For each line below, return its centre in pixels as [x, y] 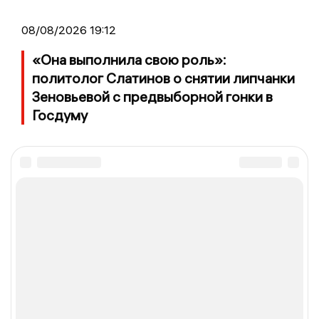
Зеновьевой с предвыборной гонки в [152, 96]
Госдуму [60, 115]
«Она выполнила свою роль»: [129, 59]
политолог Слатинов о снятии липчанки [163, 78]
